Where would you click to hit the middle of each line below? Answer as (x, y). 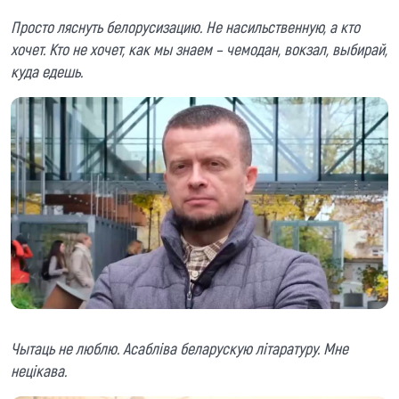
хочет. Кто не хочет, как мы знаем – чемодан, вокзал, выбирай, (199, 49)
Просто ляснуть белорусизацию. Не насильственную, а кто (185, 27)
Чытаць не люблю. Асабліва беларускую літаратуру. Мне (179, 349)
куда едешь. (47, 72)
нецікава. (39, 371)
